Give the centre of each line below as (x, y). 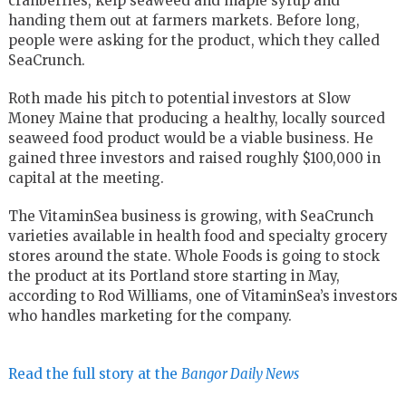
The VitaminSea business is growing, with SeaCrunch (190, 216)
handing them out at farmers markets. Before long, (184, 20)
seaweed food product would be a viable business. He (190, 138)
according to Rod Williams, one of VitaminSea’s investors (203, 295)
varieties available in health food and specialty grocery (198, 236)
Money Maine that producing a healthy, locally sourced (196, 118)
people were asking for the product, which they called (193, 40)
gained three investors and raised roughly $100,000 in (194, 158)
